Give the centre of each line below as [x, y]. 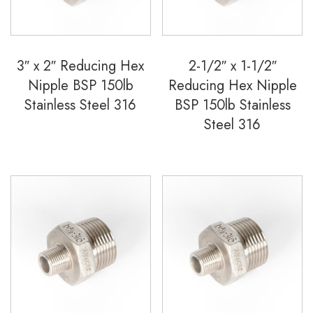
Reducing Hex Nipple [232, 85]
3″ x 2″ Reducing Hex [81, 66]
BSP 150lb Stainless [232, 105]
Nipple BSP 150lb [80, 85]
